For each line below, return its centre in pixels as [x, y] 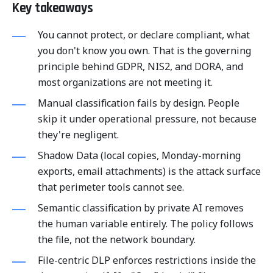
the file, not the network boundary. [117, 239]
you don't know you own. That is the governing [144, 51]
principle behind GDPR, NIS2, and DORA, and [140, 66]
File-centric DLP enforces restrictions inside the [147, 260]
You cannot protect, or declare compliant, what [144, 35]
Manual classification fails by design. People [139, 103]
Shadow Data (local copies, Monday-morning [139, 155]
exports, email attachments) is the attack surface [149, 171]
